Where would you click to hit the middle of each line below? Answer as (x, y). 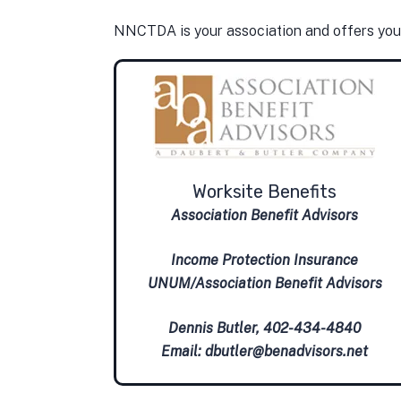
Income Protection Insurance (265, 260)
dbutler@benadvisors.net (287, 351)
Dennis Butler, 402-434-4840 (265, 328)
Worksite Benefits (265, 191)
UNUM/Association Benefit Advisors (264, 283)
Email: (183, 351)
